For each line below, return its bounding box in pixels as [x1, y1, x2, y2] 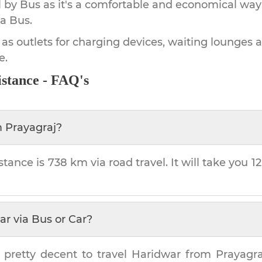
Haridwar [132, 247, 181, 261]
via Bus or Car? [11, 212, 92, 226]
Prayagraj [5, 120, 56, 134]
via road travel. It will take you [87, 156, 251, 169]
